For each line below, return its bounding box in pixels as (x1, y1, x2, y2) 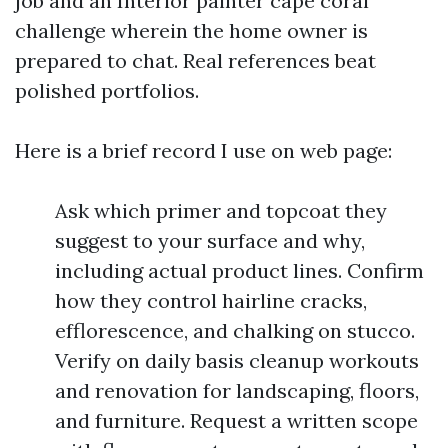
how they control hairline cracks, (55, 288, 367, 313)
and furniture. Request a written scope (55, 408, 418, 433)
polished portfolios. (15, 78, 199, 103)
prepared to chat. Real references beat (15, 48, 376, 73)
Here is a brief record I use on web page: (15, 138, 392, 163)
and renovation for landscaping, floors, (55, 378, 419, 403)
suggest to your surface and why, (55, 228, 365, 253)
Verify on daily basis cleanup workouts (55, 348, 419, 373)
